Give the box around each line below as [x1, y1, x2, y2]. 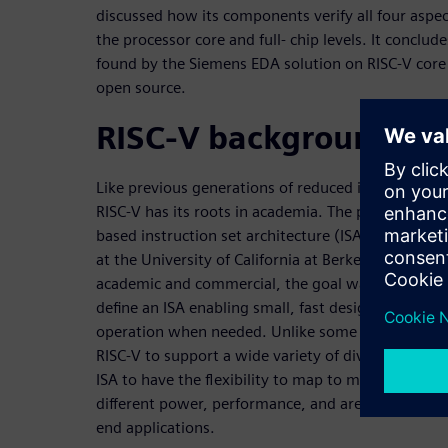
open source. [96, 77, 186, 97]
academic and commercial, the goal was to [96, 273, 393, 293]
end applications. [96, 417, 215, 437]
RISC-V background [96, 117, 393, 157]
